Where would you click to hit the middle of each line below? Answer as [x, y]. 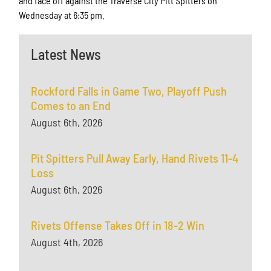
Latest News [66, 54]
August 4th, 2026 [67, 242]
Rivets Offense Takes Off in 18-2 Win [118, 225]
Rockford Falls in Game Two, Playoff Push [129, 91]
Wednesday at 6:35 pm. [62, 15]
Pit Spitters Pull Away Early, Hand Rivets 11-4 [135, 158]
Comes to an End [71, 106]
